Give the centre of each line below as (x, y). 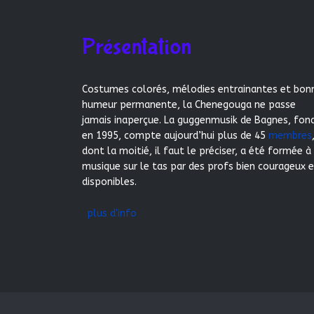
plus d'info (112, 213)
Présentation (137, 47)
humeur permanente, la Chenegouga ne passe (189, 104)
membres (290, 135)
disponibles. (109, 182)
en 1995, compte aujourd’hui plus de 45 (175, 135)
